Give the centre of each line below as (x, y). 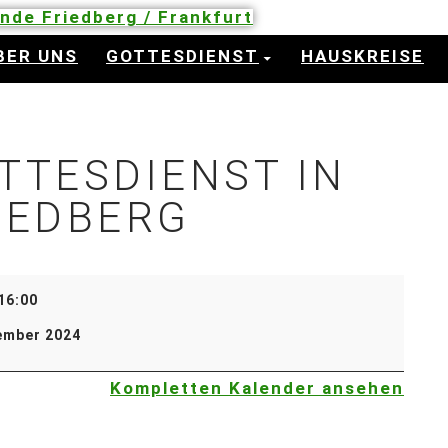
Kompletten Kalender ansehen (257, 388)
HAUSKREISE (362, 56)
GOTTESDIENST (182, 56)
